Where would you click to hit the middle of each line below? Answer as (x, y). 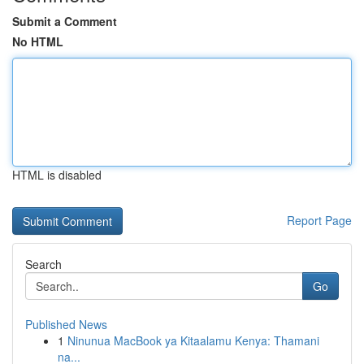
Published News (66, 324)
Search (43, 264)
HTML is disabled (57, 175)
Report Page (319, 220)
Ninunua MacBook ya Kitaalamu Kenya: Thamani (193, 340)
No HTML (38, 41)
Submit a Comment (65, 21)
